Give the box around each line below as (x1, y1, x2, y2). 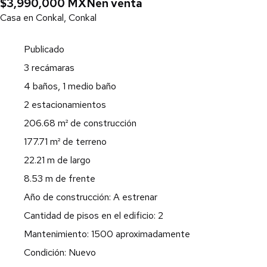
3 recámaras (24, 61, 74, 74)
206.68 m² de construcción (24, 117, 136, 129)
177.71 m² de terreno (24, 135, 107, 148)
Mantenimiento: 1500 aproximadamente (24, 228, 190, 240)
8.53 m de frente (24, 172, 95, 185)
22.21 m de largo (24, 154, 91, 166)
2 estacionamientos (24, 98, 106, 111)
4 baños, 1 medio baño (24, 80, 116, 92)
